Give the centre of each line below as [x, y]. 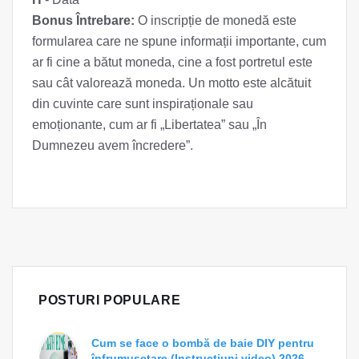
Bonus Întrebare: [83, 20]
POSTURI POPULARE [110, 300]
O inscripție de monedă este [216, 20]
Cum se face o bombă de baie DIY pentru [203, 343]
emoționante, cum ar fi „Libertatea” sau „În [149, 124]
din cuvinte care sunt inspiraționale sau [143, 103]
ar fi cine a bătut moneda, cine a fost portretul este [172, 62]
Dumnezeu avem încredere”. [113, 145]
